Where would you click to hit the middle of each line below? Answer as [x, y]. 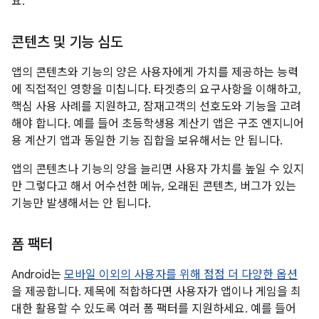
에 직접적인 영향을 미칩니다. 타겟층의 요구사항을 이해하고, [156, 90]
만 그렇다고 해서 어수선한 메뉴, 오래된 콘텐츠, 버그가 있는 [154, 187]
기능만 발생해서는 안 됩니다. [81, 204]
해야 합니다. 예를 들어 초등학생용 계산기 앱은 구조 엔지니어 [158, 124]
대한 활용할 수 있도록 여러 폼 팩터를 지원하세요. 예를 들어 [154, 309]
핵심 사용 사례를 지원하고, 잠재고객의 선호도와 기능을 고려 [156, 107]
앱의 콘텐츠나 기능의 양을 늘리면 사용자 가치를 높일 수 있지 [158, 169]
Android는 [38, 275]
